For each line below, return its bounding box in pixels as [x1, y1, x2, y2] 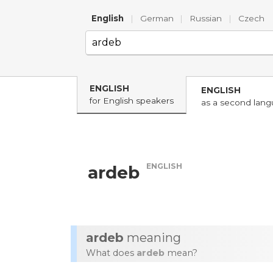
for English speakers [90, 96, 174, 105]
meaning [124, 230, 181, 245]
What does [86, 247, 136, 258]
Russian [190, 13, 222, 23]
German [140, 13, 174, 23]
